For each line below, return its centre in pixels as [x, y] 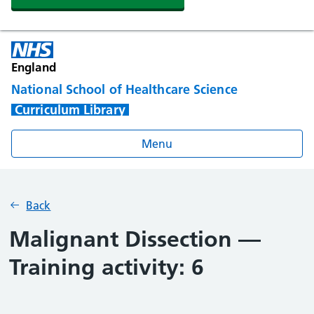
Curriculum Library [70, 110]
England [34, 67]
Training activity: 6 [107, 267]
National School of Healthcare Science [124, 90]
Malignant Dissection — [135, 239]
